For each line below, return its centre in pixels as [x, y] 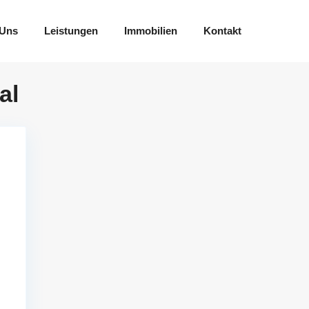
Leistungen [71, 31]
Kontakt [223, 31]
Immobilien [151, 31]
